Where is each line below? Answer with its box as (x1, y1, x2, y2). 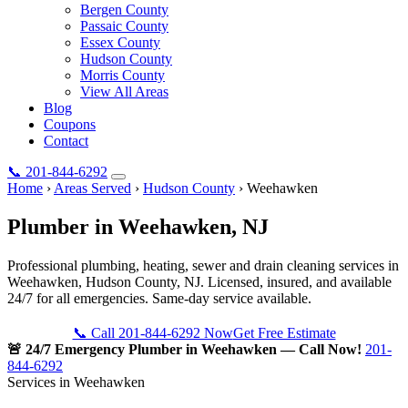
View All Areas (80, 84, 168, 99)
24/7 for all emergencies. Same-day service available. (7, 290, 311, 306)
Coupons (44, 117, 96, 132)
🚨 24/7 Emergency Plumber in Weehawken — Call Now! (7, 341, 362, 357)
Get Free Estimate (232, 324, 336, 341)
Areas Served (54, 180, 131, 196)
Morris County (80, 67, 165, 83)
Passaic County (80, 18, 168, 34)
